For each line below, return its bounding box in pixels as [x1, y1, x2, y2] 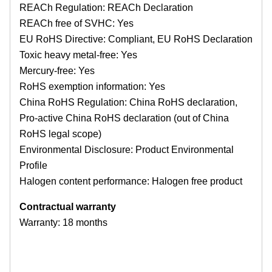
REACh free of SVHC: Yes [19, 18, 134, 29]
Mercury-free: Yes [19, 66, 95, 76]
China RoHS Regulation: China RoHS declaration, [19, 97, 237, 108]
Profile [19, 160, 47, 171]
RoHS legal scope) [19, 129, 101, 140]
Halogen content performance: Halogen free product [19, 176, 242, 187]
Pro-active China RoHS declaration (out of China [19, 113, 229, 124]
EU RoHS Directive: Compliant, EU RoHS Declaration [19, 34, 253, 45]
